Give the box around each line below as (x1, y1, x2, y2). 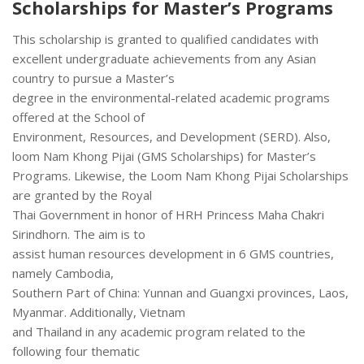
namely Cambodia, (12, 265, 114, 282)
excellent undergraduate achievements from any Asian (12, 50, 316, 67)
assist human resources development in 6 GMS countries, (12, 245, 334, 262)
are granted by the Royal (12, 187, 152, 204)
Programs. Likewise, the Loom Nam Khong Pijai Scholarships (12, 167, 349, 184)
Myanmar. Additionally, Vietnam (12, 304, 185, 321)
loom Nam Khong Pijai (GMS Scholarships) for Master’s (12, 148, 316, 165)
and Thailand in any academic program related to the (12, 323, 305, 340)
